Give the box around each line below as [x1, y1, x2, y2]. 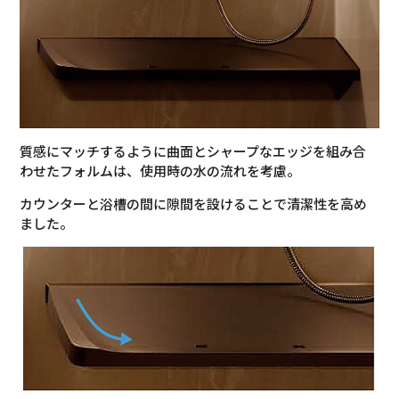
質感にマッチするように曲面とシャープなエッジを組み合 [20, 141, 367, 160]
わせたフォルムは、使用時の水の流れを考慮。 [20, 160, 301, 180]
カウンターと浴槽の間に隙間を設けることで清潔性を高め [20, 193, 368, 213]
